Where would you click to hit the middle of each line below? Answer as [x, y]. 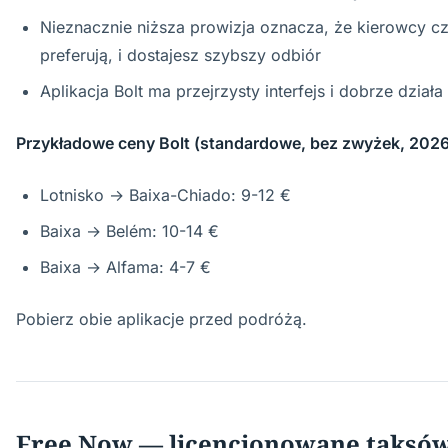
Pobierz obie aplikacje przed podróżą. [161, 319]
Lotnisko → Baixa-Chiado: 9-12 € [165, 195]
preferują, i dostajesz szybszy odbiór [180, 55]
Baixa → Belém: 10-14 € [129, 231]
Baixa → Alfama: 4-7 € [125, 267]
